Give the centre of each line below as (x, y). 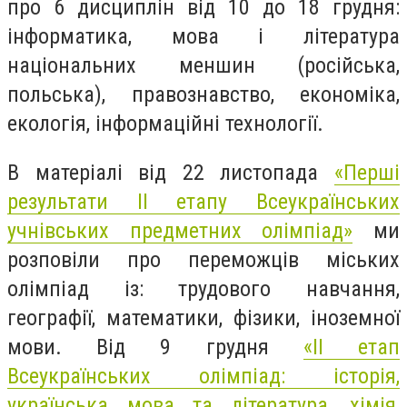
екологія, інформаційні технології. (165, 124)
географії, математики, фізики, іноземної (203, 318)
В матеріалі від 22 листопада (171, 172)
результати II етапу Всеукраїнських (203, 201)
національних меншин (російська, (203, 65)
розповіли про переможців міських (203, 259)
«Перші (367, 172)
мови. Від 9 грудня (155, 347)
